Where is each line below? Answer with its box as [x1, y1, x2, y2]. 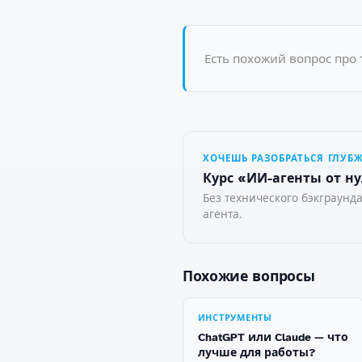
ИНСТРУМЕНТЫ [197, 312, 272, 323]
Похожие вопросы [183, 267, 315, 285]
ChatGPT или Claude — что [197, 330, 348, 345]
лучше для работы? [197, 346, 316, 360]
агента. [203, 207, 242, 221]
